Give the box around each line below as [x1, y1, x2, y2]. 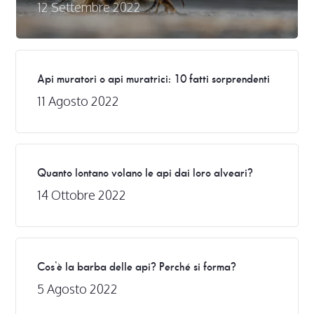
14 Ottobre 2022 [37, 187, 127, 203]
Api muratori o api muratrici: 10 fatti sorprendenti [37, 72, 271, 86]
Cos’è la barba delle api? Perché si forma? [37, 260, 237, 274]
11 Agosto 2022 [37, 93, 120, 109]
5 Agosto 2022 [37, 281, 118, 297]
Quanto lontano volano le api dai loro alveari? [37, 166, 254, 180]
